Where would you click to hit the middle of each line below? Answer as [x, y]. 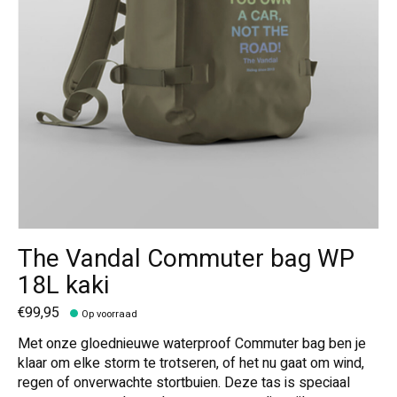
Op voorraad [110, 315]
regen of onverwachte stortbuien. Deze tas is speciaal [184, 383]
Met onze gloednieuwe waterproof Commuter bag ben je [192, 344]
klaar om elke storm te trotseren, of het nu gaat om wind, [191, 364]
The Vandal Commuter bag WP [186, 259]
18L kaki [63, 285]
